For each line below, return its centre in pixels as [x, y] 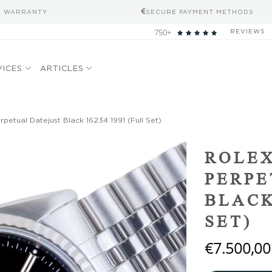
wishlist [163, 161]
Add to [163, 150]
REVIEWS [248, 31]
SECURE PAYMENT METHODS [200, 12]
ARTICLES [62, 68]
